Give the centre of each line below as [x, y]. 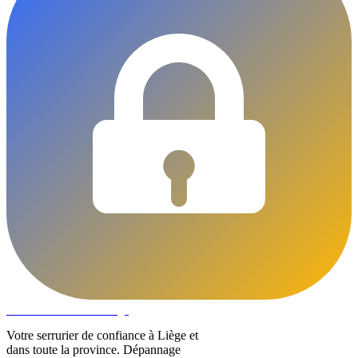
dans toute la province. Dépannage [93, 349]
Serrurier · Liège [94, 310]
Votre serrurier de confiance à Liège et [102, 335]
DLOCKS [33, 309]
